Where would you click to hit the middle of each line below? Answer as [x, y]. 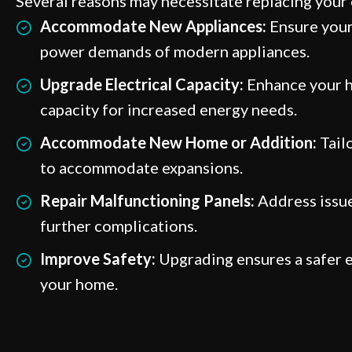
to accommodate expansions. [141, 168]
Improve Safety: [98, 259]
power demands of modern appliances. [175, 51]
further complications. [119, 226]
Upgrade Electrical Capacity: [142, 84]
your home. [79, 284]
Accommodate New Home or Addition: [178, 143]
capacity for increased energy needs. [169, 110]
